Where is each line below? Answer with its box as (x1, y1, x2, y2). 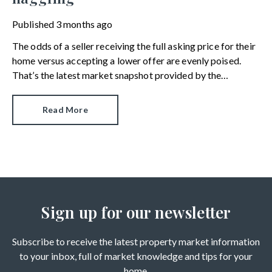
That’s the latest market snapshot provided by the (12, 69, 222, 81)
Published (12, 18, 54, 30)
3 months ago (56, 18, 113, 30)
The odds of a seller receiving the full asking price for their (12, 39, 256, 52)
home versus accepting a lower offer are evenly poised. (12, 54, 241, 66)
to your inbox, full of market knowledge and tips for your (19, 250, 253, 262)
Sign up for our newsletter (41, 201, 231, 223)
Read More (42, 104, 88, 115)
